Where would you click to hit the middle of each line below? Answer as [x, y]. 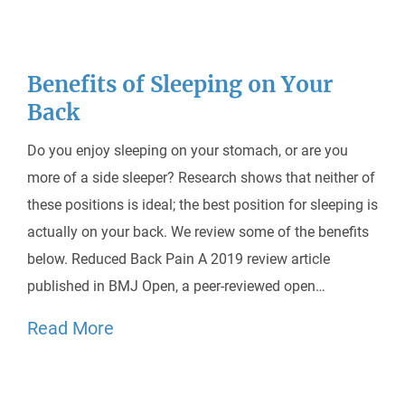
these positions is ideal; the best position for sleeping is [202, 205]
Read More [71, 328]
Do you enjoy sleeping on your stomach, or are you [188, 151]
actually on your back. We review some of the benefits [198, 232]
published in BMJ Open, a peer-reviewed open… [176, 286]
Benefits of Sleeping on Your [180, 85]
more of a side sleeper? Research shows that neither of [201, 178]
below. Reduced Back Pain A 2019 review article [179, 259]
